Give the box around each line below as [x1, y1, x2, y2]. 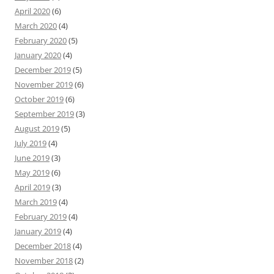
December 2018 [15, 240, 71, 251]
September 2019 [15, 108, 74, 119]
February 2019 [15, 210, 67, 222]
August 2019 [15, 122, 59, 134]
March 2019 [15, 196, 57, 207]
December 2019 [15, 64, 71, 75]
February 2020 [15, 34, 67, 46]
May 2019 [15, 166, 50, 178]
